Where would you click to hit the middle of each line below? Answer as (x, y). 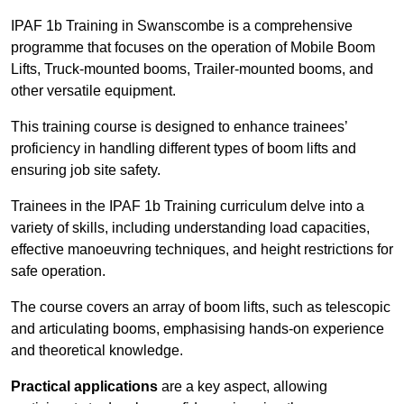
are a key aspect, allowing (243, 387)
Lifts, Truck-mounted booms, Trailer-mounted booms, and (192, 69)
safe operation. (58, 271)
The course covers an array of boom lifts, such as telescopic (201, 308)
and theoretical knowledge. (97, 351)
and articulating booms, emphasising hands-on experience (197, 329)
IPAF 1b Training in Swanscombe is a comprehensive (182, 26)
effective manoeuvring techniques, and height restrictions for (202, 250)
